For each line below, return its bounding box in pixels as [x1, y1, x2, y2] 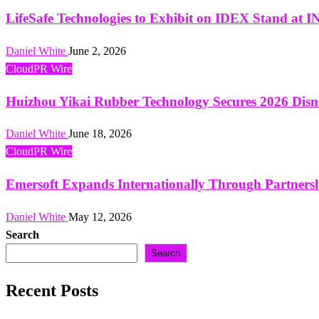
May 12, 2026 [68, 210, 132, 223]
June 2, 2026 [68, 44, 126, 57]
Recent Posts [6, 281, 98, 300]
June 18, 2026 [68, 127, 132, 140]
